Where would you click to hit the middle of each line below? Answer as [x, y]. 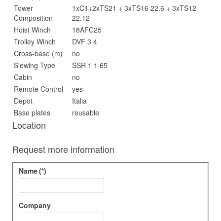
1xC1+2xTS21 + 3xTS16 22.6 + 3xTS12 [134, 8]
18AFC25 [87, 30]
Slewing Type [35, 65]
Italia [79, 101]
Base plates [32, 112]
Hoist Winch [32, 30]
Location [29, 125]
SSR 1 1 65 [90, 65]
